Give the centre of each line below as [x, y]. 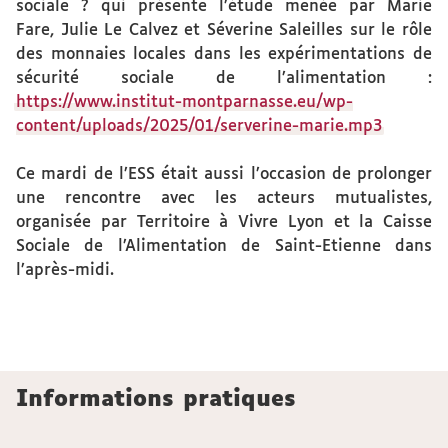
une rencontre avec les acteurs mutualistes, [224, 198]
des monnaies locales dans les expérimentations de [224, 54]
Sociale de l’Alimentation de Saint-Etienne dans [224, 246]
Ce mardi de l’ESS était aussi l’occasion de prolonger [224, 174]
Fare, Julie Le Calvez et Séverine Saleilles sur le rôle [224, 30]
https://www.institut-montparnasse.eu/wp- [184, 102]
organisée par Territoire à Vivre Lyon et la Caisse [224, 222]
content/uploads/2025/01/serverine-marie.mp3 [199, 126]
